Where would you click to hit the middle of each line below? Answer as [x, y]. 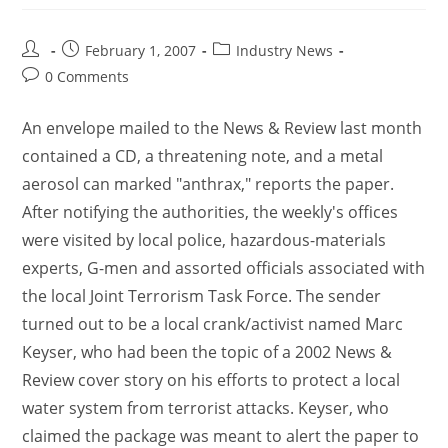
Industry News [285, 50]
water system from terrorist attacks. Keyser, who [206, 408]
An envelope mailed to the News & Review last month [222, 128]
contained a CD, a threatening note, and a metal [203, 156]
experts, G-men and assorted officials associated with [224, 268]
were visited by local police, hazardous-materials [204, 240]
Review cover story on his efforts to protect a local [211, 380]
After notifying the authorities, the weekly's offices [210, 212]
